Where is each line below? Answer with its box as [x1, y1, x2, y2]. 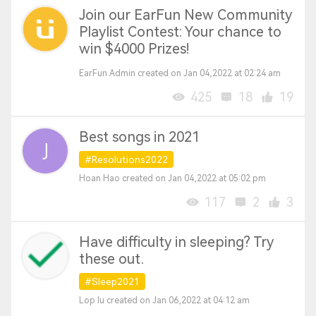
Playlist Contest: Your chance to [79, 23, 281, 40]
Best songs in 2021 [79, 128, 200, 145]
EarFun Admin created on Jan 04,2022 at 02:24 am [79, 68, 281, 78]
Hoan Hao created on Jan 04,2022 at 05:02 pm [79, 174, 266, 183]
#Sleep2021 [85, 276, 140, 287]
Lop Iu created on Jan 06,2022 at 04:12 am [79, 296, 250, 305]
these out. [79, 250, 144, 267]
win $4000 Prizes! [79, 40, 189, 57]
